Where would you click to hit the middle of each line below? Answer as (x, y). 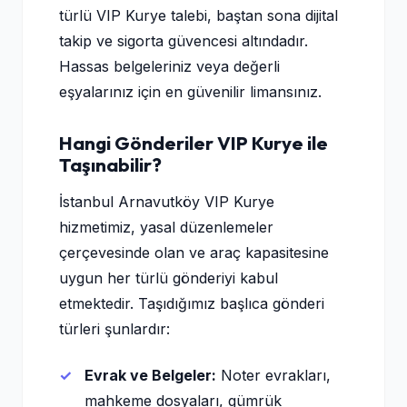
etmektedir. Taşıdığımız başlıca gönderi (192, 303)
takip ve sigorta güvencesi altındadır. (184, 41)
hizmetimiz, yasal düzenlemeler (166, 227)
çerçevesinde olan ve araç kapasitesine (194, 253)
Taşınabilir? (110, 164)
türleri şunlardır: (114, 329)
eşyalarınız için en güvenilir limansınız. (190, 92)
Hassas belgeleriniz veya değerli (169, 66)
